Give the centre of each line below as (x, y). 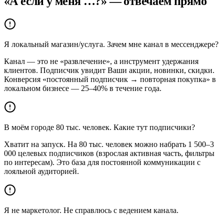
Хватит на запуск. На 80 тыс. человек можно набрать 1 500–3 (109, 144)
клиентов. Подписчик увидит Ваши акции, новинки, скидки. (109, 70)
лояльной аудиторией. (41, 171)
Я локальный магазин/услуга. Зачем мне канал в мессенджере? (111, 44)
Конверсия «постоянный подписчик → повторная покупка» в (110, 79)
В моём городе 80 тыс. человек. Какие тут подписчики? (99, 127)
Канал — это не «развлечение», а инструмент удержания (101, 61)
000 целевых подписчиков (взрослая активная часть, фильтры (109, 153)
